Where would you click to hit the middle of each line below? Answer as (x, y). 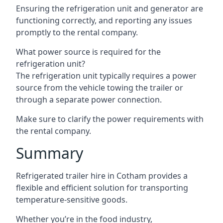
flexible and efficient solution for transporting (102, 188)
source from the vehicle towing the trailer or (100, 88)
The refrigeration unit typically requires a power (106, 76)
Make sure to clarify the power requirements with (110, 119)
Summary (50, 153)
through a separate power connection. (89, 100)
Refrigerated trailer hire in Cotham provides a (102, 176)
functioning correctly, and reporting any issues (104, 20)
